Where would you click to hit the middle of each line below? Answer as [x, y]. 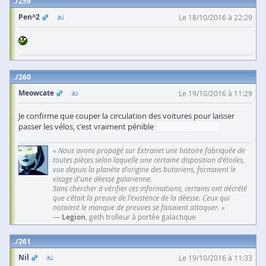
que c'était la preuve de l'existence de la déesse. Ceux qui [141, 197]
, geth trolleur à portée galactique [141, 216]
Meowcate [36, 93]
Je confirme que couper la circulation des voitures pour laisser [126, 116]
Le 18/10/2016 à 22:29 [216, 18]
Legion [74, 217]
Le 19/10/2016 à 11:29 [216, 94]
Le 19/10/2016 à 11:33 [216, 257]
